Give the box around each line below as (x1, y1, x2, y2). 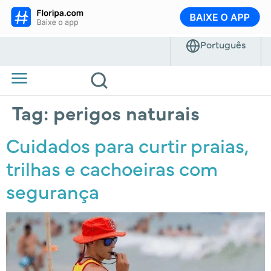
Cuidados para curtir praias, (6, 131, 248, 158)
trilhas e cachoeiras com (6, 154, 218, 181)
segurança (6, 177, 99, 204)
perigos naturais (53, 98, 200, 126)
